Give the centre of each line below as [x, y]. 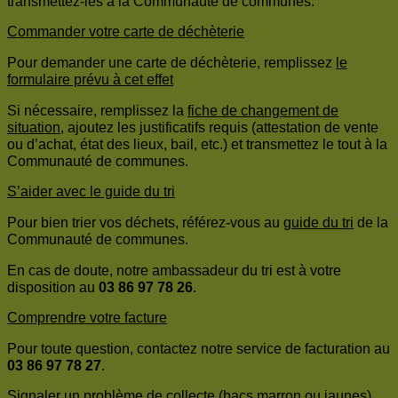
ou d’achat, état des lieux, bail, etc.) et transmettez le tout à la [197, 145]
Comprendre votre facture [87, 318]
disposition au [53, 288]
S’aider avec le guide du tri [91, 192]
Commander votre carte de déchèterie [126, 32]
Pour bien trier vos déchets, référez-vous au [145, 223]
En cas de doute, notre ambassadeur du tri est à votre [174, 271]
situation [34, 128]
